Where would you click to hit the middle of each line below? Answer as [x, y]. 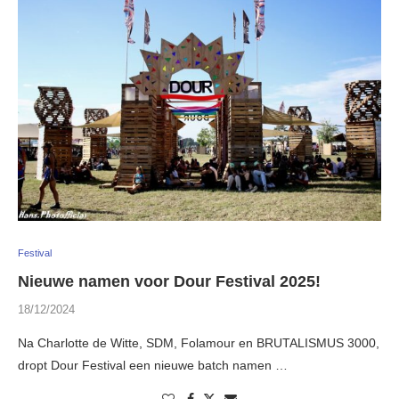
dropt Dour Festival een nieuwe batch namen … [153, 366]
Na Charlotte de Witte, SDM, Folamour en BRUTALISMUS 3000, [199, 343]
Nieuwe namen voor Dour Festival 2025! [169, 282]
